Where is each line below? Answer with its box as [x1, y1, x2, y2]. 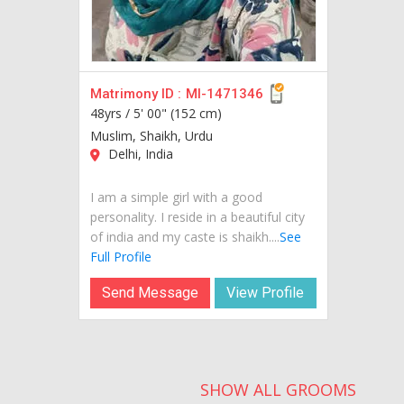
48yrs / [90, 104, 133, 122]
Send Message [102, 283, 199, 301]
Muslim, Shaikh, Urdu [90, 126, 213, 144]
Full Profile [90, 247, 151, 265]
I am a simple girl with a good [90, 188, 262, 206]
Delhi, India [105, 144, 173, 162]
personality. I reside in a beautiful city [90, 207, 305, 225]
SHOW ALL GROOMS [200, 378, 357, 400]
